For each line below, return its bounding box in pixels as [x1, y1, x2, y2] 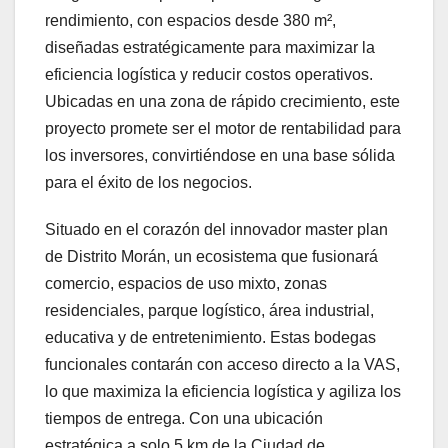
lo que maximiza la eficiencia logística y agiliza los [45, 383, 401, 401]
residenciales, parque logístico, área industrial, [45, 302, 374, 320]
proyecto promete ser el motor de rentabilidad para [45, 120, 401, 138]
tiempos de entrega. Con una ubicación [45, 410, 323, 428]
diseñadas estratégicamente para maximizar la [45, 39, 375, 57]
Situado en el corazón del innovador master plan [45, 221, 388, 239]
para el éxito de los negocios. [45, 174, 252, 192]
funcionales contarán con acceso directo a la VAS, [45, 356, 400, 374]
